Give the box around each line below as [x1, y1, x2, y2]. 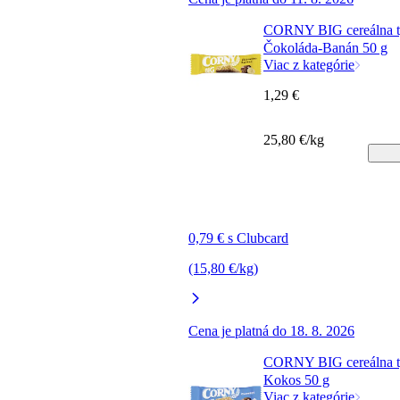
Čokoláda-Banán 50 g [263, 39, 387, 55]
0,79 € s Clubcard [188, 229, 288, 246]
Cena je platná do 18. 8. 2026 [188, 322, 354, 338]
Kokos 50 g [263, 371, 329, 387]
